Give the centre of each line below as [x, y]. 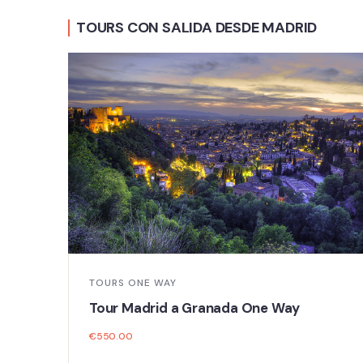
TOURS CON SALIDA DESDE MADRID [197, 28]
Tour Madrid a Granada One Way [195, 308]
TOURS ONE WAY [133, 283]
